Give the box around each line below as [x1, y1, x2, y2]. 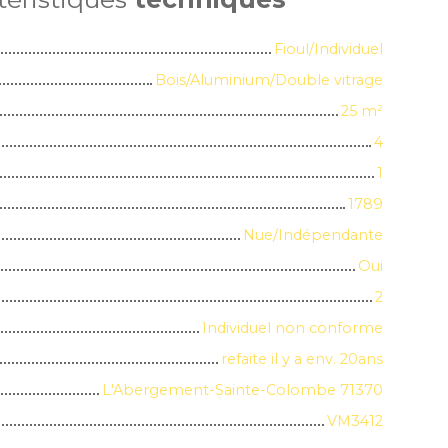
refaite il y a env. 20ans [221, 349, 383, 368]
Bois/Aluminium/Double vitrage [155, 70, 383, 89]
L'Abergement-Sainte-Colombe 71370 [102, 380, 383, 399]
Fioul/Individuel [274, 39, 383, 58]
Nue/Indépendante [243, 225, 383, 244]
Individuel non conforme [202, 318, 383, 337]
